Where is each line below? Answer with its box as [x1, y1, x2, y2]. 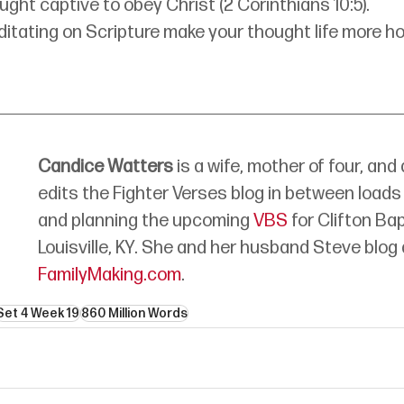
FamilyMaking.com [38, 263, 181, 286]
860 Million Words [81, 305, 188, 321]
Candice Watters [38, 155, 173, 178]
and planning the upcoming [38, 209, 253, 232]
